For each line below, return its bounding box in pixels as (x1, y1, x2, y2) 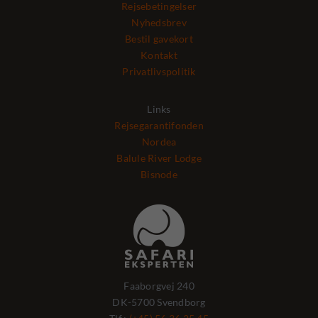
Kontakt (141, 49, 177, 62)
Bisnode (141, 168, 177, 181)
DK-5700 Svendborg (112, 296, 206, 309)
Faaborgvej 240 (124, 280, 194, 292)
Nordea (141, 136, 177, 148)
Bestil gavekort (125, 33, 193, 45)
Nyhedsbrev (131, 16, 187, 29)
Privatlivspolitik (122, 65, 196, 78)
